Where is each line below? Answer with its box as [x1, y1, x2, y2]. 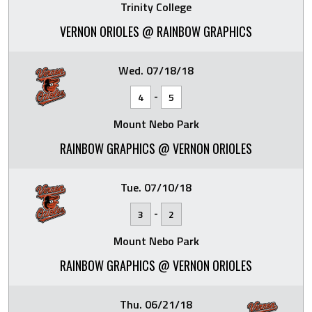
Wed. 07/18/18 [118, 62, 194, 79]
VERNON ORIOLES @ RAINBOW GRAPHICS [60, 22, 252, 40]
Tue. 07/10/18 [120, 179, 192, 196]
